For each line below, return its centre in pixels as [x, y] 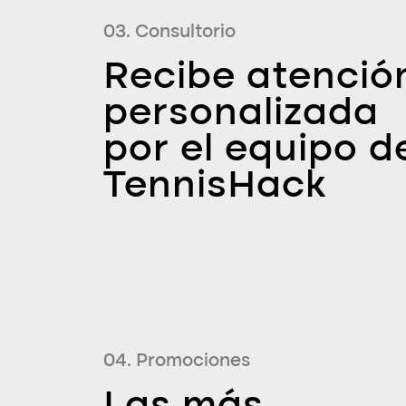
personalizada [241, 114]
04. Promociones [177, 361]
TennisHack [215, 186]
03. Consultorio [169, 32]
